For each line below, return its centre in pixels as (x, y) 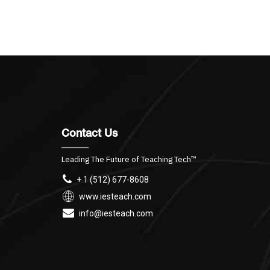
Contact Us (89, 134)
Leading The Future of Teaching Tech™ (129, 159)
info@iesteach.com (116, 214)
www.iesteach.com (115, 197)
